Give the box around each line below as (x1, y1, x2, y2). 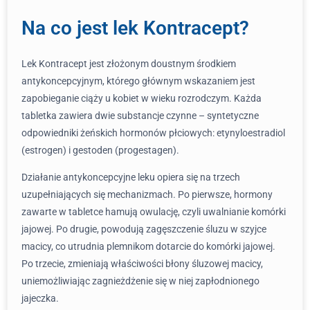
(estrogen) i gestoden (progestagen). (21, 145, 179, 156)
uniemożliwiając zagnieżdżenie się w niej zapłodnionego (21, 275, 259, 286)
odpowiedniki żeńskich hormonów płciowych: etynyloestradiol (21, 127, 285, 138)
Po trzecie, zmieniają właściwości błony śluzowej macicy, (21, 258, 263, 269)
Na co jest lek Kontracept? (21, 17, 249, 39)
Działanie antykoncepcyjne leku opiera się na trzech (21, 172, 240, 183)
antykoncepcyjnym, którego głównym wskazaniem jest (21, 75, 255, 86)
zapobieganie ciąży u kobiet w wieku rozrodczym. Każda (21, 93, 262, 104)
